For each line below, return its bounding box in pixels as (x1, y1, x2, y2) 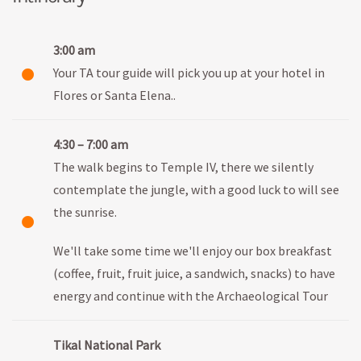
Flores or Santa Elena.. (53, 86, 176, 103)
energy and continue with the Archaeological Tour (53, 287, 328, 304)
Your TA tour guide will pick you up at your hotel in (53, 64, 325, 81)
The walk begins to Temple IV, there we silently (53, 158, 313, 175)
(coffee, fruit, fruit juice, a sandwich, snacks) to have (53, 264, 335, 281)
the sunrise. (53, 203, 117, 220)
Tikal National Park (53, 336, 160, 353)
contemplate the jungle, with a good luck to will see (53, 180, 339, 197)
